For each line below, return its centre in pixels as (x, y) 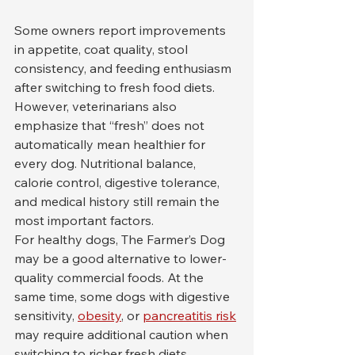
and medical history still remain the (118, 202)
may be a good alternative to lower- (120, 259)
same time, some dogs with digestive (124, 297)
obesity (99, 316)
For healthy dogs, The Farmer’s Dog (121, 240)
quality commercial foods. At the (111, 278)
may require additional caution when (123, 335)
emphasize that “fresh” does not (111, 126)
